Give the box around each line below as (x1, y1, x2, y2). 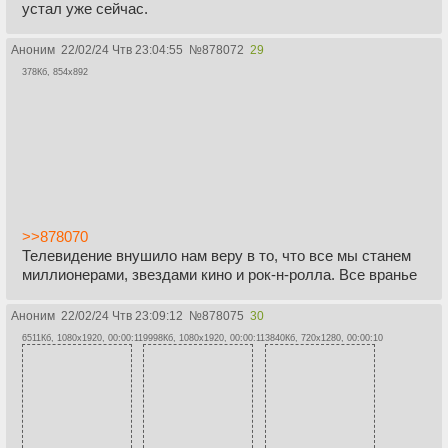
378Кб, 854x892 (22, 66, 88, 77)
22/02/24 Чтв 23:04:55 (61, 42, 183, 57)
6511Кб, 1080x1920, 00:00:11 (22, 332, 143, 343)
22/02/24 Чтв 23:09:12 (61, 308, 183, 323)
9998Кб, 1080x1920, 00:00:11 (143, 332, 265, 343)
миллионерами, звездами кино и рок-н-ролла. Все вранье (22, 265, 417, 283)
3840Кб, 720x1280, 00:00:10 (265, 332, 383, 343)
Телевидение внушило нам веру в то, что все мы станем (22, 246, 411, 264)
